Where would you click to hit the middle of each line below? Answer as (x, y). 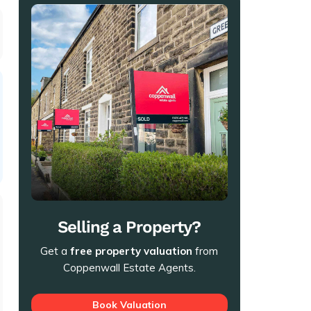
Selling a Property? (129, 227)
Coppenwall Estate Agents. (129, 268)
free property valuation (132, 251)
